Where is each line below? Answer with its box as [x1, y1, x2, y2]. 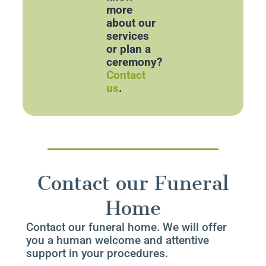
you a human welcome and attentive [26, 233, 209, 247]
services [106, 29, 149, 43]
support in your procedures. [26, 246, 168, 260]
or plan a [106, 42, 151, 56]
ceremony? [106, 55, 162, 69]
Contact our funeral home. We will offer [26, 220, 227, 234]
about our [106, 16, 156, 30]
